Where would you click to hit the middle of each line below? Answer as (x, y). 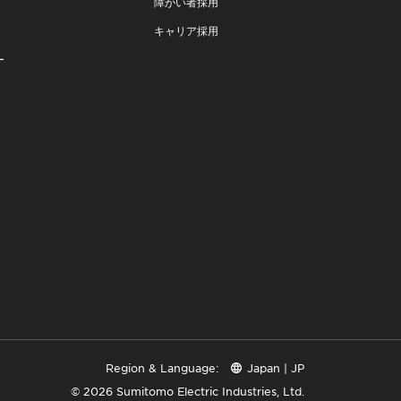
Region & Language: (162, 368)
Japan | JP (276, 368)
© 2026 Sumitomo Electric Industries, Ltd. (188, 392)
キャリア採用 (186, 31)
